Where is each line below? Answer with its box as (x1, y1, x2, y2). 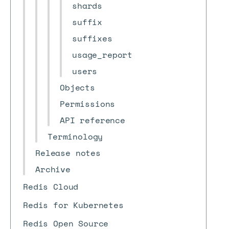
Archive (35, 163, 71, 175)
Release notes (35, 147, 101, 159)
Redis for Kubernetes (23, 199, 124, 211)
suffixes (72, 32, 112, 44)
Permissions (60, 98, 116, 110)
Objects (60, 81, 95, 94)
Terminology (48, 130, 103, 143)
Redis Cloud (23, 180, 79, 193)
